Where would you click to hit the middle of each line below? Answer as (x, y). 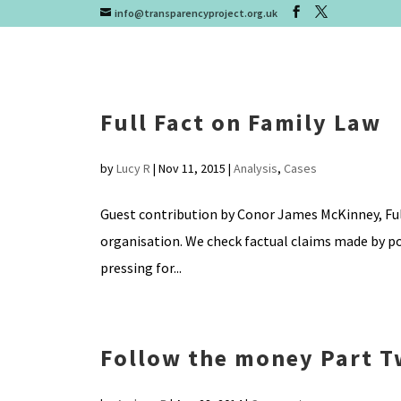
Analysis (255, 168)
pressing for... (141, 268)
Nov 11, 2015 (192, 168)
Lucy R (133, 168)
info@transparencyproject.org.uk (196, 13)
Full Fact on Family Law (240, 122)
